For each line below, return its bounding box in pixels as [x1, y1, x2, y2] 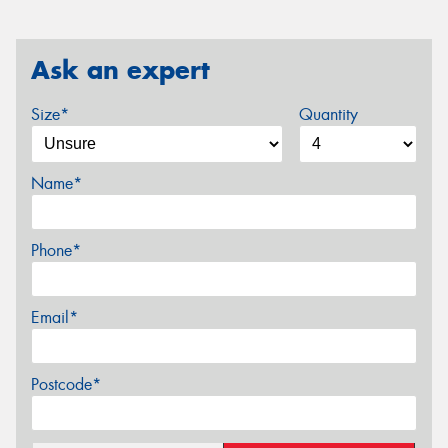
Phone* [31, 239, 81, 261]
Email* [31, 306, 78, 328]
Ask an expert [31, 54, 210, 87]
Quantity [298, 103, 358, 125]
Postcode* [31, 373, 101, 395]
